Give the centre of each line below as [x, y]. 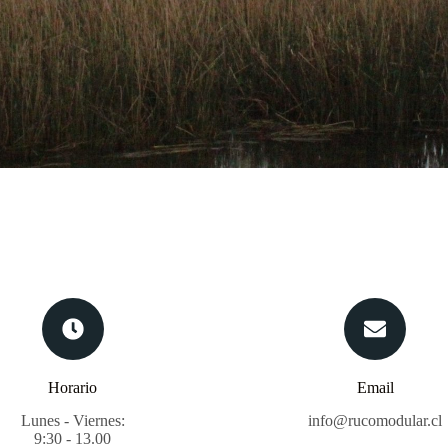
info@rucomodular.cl [375, 420]
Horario [73, 387]
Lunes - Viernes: [72, 420]
